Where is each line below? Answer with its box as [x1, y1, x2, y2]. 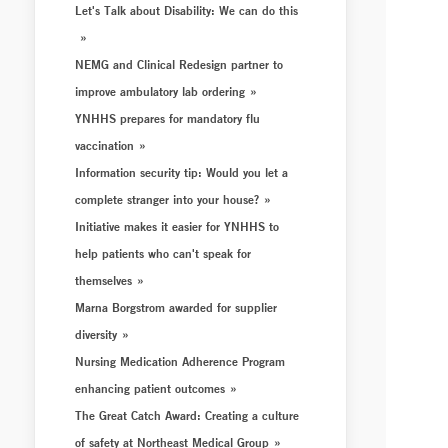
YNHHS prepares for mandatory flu [75, 110, 261, 126]
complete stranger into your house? [75, 191, 260, 207]
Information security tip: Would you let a [75, 164, 289, 180]
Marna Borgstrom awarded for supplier [75, 299, 278, 315]
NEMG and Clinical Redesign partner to [75, 56, 284, 72]
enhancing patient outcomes [75, 380, 226, 396]
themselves [75, 272, 133, 288]
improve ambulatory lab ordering [75, 83, 246, 99]
